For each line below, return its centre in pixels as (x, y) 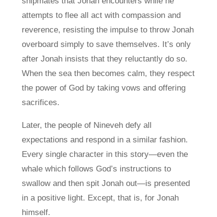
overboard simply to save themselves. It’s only (106, 44)
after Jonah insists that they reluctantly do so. (104, 59)
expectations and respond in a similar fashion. (105, 140)
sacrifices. (40, 102)
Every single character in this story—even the (105, 154)
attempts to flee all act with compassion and (101, 15)
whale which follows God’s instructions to (96, 169)
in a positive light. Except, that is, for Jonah (100, 198)
